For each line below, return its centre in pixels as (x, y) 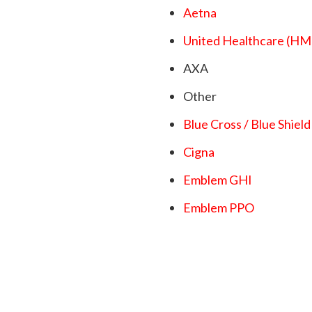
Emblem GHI (217, 180)
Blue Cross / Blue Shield (247, 124)
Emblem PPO (218, 208)
